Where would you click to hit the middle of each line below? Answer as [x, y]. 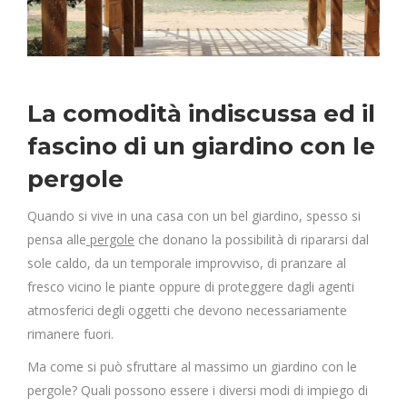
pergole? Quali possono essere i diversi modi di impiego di [198, 390]
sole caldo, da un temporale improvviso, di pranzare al [187, 263]
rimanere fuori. [70, 334]
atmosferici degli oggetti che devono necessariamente [187, 310]
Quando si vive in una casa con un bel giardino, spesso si [194, 216]
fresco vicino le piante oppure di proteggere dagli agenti [191, 287]
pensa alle [57, 239]
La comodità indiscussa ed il [201, 114]
